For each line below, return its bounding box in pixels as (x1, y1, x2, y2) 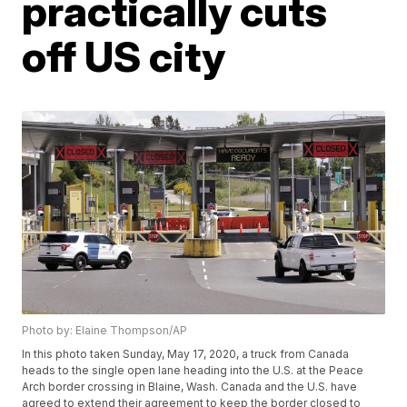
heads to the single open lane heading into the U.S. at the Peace (22, 363, 364, 378)
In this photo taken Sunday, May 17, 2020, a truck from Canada (22, 347, 350, 362)
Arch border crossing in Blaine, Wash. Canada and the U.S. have (22, 380, 358, 394)
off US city (22, 31, 226, 82)
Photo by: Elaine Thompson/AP (22, 323, 188, 338)
